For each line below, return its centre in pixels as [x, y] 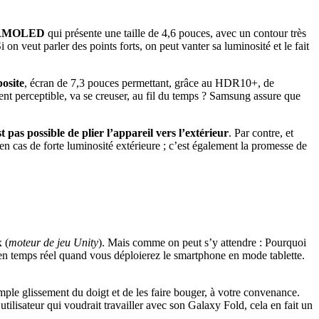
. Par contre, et [261, 132]
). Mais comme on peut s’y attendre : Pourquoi [202, 243]
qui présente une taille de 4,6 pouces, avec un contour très [176, 33]
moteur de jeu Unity [53, 243]
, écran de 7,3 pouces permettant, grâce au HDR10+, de [149, 83]
